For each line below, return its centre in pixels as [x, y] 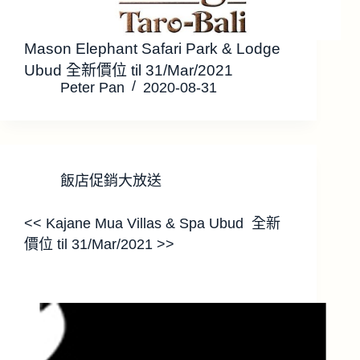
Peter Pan [92, 87]
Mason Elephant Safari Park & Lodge [152, 48]
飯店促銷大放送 [111, 180]
